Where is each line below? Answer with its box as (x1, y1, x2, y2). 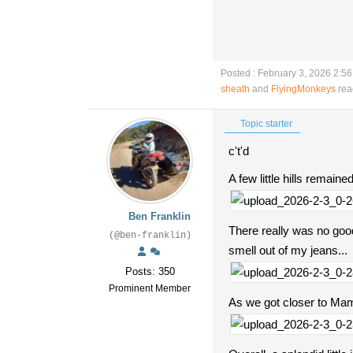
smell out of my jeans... (229, 243, 347, 257)
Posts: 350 (124, 266, 175, 277)
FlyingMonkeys (271, 84, 336, 95)
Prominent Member (109, 283, 191, 294)
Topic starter (238, 118, 292, 129)
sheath (221, 84, 250, 95)
